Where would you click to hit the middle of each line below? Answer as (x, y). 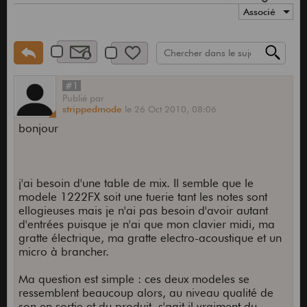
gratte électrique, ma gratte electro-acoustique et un (150, 238)
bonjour (38, 128)
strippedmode (92, 109)
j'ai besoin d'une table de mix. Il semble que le (136, 183)
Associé (260, 12)
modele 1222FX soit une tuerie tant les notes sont (143, 197)
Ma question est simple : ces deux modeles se (134, 279)
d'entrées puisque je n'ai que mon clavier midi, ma (146, 224)
